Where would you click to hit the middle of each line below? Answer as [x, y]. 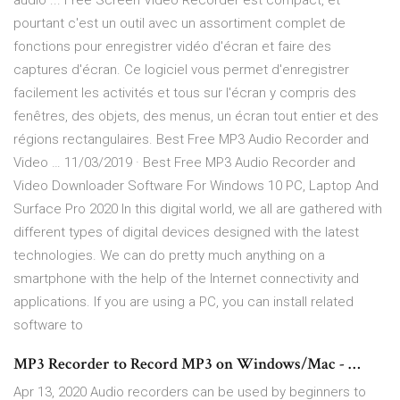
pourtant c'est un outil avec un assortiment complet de [179, 24]
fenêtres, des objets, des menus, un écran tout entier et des [196, 117]
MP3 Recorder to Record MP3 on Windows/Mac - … [187, 364]
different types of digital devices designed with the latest [186, 233]
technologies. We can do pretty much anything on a [169, 256]
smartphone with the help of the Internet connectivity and [186, 279]
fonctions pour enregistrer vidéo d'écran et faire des [172, 47]
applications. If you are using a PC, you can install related [183, 302]
